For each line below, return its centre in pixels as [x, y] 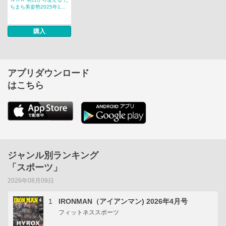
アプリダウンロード [48, 73]
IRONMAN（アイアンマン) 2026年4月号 [123, 201]
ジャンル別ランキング [53, 155]
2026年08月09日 [31, 180]
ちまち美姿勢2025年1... [38, 7]
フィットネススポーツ [89, 212]
